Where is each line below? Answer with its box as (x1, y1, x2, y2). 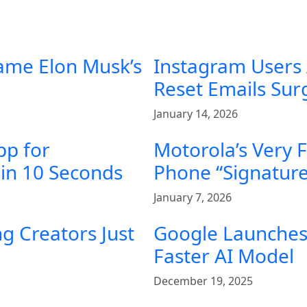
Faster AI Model (153, 243, 294, 269)
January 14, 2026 (153, 106, 238, 122)
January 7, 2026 (153, 190, 232, 206)
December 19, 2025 (153, 273, 253, 289)
